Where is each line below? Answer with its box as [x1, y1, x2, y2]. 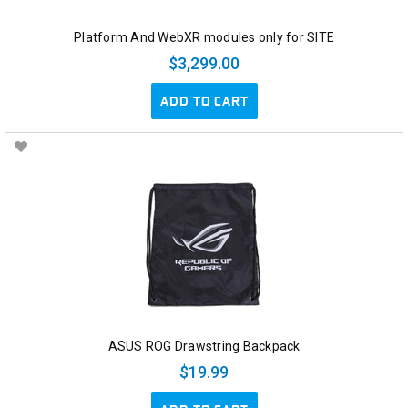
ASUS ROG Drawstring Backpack [107, 339, 301, 354]
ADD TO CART [159, 93, 249, 110]
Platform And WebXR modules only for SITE [74, 30, 334, 46]
